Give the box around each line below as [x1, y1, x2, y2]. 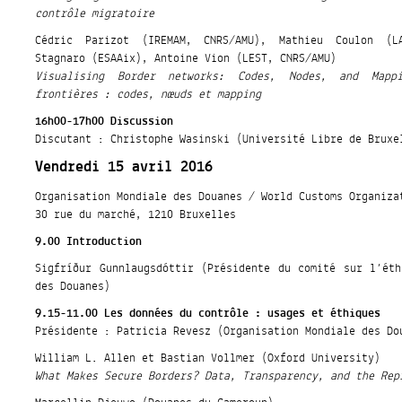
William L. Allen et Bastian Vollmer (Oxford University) [35, 347, 381, 370]
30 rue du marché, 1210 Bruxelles [35, 204, 237, 226]
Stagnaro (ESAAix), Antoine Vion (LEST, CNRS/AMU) [35, 48, 337, 70]
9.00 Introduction [35, 231, 143, 253]
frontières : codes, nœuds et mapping [35, 83, 262, 106]
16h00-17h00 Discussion [35, 110, 174, 133]
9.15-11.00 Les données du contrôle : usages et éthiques [35, 302, 381, 325]
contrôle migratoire [35, 3, 155, 25]
